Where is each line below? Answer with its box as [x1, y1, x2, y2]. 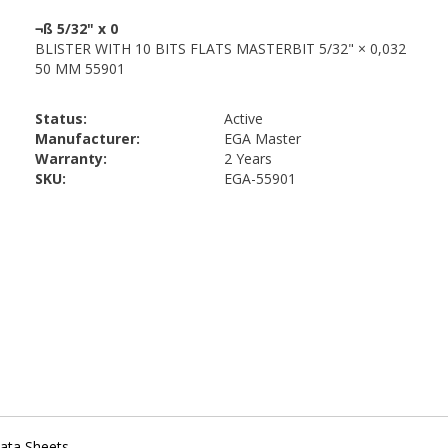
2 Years [224, 149, 272, 168]
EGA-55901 [224, 169, 296, 188]
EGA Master [224, 129, 301, 148]
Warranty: [35, 149, 107, 168]
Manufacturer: [35, 129, 140, 148]
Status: [35, 109, 87, 128]
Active [224, 109, 263, 128]
